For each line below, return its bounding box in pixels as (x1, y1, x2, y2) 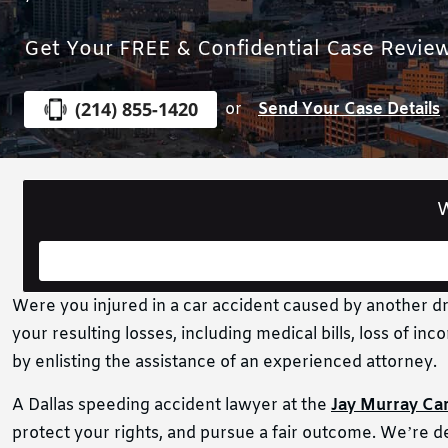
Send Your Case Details (258, 98, 440, 120)
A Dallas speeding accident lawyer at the (12, 395, 331, 416)
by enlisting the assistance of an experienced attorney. (12, 352, 437, 373)
